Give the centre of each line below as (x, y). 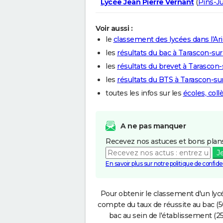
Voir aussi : (114, 28)
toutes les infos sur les (144, 93)
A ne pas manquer (153, 126)
